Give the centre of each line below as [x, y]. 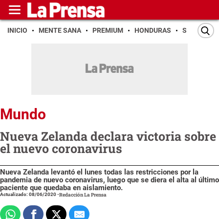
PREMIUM [108, 30]
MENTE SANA [60, 30]
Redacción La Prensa [83, 195]
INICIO [17, 30]
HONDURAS [153, 30]
